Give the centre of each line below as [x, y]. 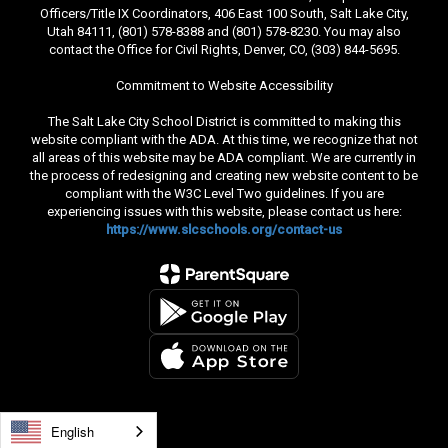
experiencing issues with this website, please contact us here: [224, 212]
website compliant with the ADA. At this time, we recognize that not [224, 140]
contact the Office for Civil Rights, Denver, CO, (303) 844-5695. [224, 50]
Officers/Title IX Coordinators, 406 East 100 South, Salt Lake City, [224, 14]
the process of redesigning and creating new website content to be [224, 176]
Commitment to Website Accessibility [224, 86]
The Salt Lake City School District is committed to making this [224, 122]
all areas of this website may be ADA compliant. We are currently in [224, 158]
